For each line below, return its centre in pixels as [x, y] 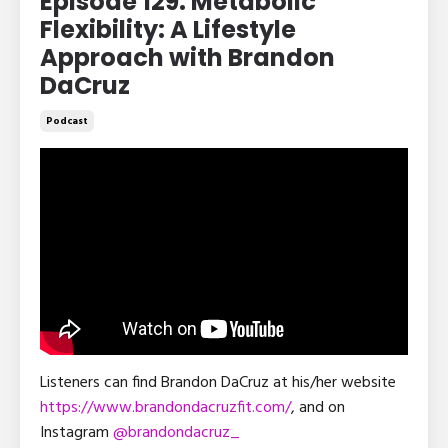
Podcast [67, 121]
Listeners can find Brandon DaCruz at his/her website [218, 383]
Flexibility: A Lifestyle [168, 30]
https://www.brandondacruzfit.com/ [165, 408]
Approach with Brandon [187, 58]
